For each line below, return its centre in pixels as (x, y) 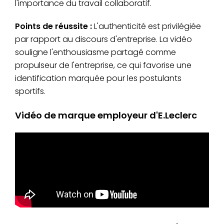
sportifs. (30, 91)
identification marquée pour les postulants (98, 78)
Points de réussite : (53, 26)
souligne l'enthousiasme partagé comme (95, 52)
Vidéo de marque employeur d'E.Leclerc (106, 115)
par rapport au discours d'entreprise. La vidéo (103, 39)
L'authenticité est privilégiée (146, 26)
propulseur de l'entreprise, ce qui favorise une (103, 65)
